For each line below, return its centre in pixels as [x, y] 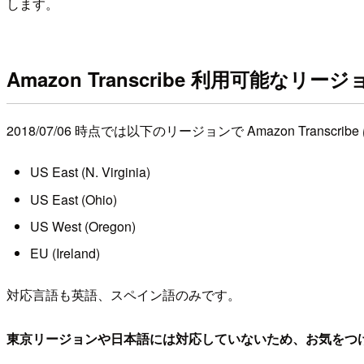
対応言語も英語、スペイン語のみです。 [123, 294]
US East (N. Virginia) [90, 172]
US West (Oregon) [82, 226]
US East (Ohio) [73, 199]
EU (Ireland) [65, 253]
